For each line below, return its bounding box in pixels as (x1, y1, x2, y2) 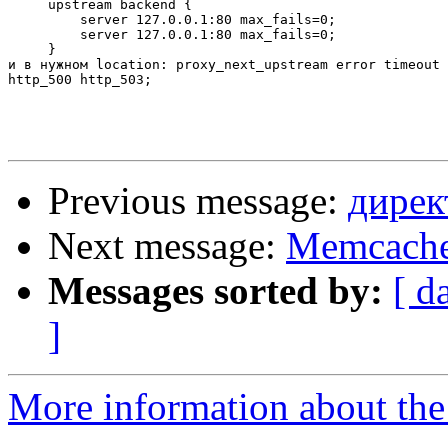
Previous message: (48, 179, 348, 223)
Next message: (48, 224, 286, 268)
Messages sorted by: (48, 269, 383, 313)
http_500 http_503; (8, 72, 152, 88)
